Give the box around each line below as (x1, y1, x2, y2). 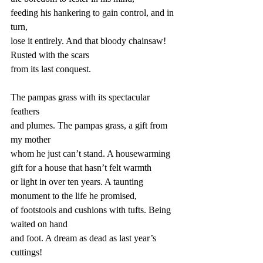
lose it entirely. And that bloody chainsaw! (11, 36, 168, 46)
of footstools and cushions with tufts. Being (11, 205, 173, 215)
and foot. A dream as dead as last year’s (11, 233, 159, 243)
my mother (11, 134, 50, 144)
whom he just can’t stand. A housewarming (11, 149, 173, 159)
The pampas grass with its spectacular (11, 92, 152, 102)
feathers (11, 106, 39, 116)
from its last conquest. (11, 64, 91, 74)
